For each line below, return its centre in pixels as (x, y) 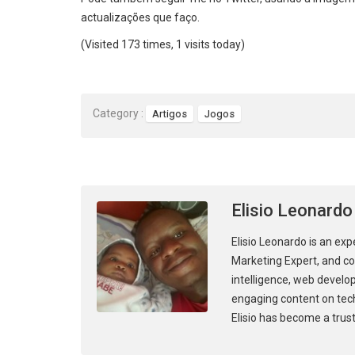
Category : (118, 113)
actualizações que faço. (140, 18)
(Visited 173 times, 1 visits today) (163, 45)
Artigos (170, 113)
